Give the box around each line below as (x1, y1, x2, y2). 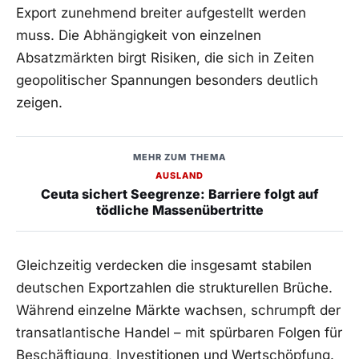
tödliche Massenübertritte (95, 202, 264, 219)
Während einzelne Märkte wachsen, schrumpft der (16, 302, 341, 319)
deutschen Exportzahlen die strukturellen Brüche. (16, 280, 333, 296)
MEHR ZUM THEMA (132, 151, 227, 163)
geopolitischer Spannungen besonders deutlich (16, 72, 318, 89)
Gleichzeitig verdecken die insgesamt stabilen (16, 257, 312, 274)
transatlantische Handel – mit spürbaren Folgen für (16, 325, 342, 341)
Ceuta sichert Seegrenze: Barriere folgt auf (40, 186, 319, 203)
